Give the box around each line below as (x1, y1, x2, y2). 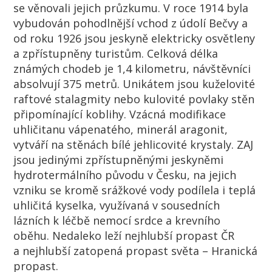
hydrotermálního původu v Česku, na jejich (13, 167, 237, 182)
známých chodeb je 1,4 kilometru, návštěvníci (13, 61, 251, 76)
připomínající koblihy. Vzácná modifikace (13, 106, 226, 121)
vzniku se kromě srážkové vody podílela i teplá (13, 182, 256, 197)
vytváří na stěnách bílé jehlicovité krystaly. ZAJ (13, 137, 254, 152)
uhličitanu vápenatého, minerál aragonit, (13, 121, 228, 137)
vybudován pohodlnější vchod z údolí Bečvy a (13, 15, 248, 30)
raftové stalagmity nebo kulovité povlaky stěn (13, 91, 255, 106)
